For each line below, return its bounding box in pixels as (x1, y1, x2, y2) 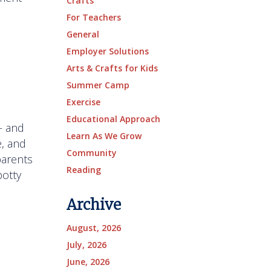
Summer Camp (66, 79, 129, 91)
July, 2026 (66, 239, 106, 250)
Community (66, 147, 117, 158)
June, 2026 (66, 256, 109, 267)
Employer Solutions (66, 45, 149, 57)
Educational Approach (66, 113, 160, 125)
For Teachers (66, 11, 121, 23)
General (66, 28, 99, 40)
